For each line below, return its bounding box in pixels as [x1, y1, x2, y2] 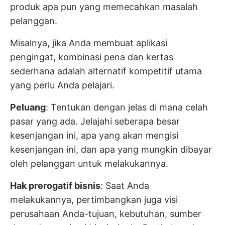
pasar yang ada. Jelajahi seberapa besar [10, 116, 180, 127]
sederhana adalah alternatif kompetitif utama [10, 66, 202, 77]
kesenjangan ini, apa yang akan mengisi [10, 130, 178, 141]
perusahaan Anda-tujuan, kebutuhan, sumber [10, 208, 201, 219]
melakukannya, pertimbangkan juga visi [10, 194, 178, 205]
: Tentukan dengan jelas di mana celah [46, 102, 208, 113]
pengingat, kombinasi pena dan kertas [10, 52, 173, 63]
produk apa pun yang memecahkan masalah [10, 2, 198, 13]
